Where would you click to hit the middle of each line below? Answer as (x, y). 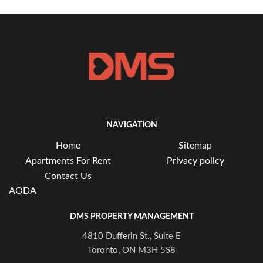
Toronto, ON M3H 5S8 (131, 250)
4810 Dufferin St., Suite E (131, 236)
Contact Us (68, 176)
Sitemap (195, 145)
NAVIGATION (131, 125)
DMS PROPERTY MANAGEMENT (131, 216)
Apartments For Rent (68, 161)
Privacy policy (195, 161)
